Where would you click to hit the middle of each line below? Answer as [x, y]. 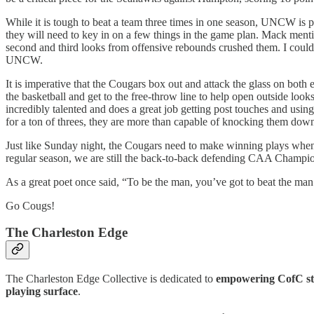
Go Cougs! [30, 205]
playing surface [42, 291]
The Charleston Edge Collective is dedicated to [111, 278]
